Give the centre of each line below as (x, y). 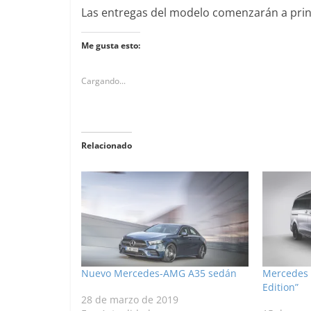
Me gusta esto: (111, 45)
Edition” (280, 287)
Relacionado (107, 145)
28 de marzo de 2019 (130, 300)
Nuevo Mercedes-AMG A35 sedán (159, 274)
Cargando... (103, 81)
